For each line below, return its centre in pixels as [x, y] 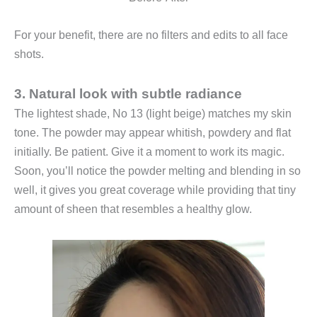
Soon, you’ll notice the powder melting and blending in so [157, 171]
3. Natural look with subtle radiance [128, 94]
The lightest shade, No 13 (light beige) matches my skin [153, 114]
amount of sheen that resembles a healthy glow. [133, 209]
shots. [30, 54]
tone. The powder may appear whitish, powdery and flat [152, 133]
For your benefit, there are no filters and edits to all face [151, 35]
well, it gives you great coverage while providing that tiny [155, 190]
